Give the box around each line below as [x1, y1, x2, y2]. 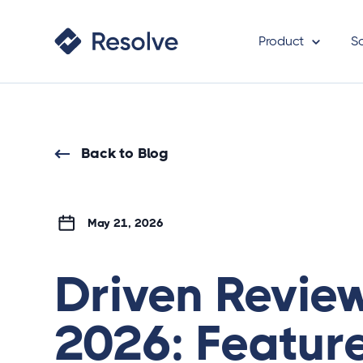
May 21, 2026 [75, 216, 164, 229]
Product [258, 33, 305, 49]
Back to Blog [80, 145, 169, 161]
